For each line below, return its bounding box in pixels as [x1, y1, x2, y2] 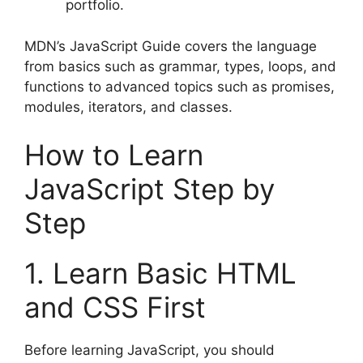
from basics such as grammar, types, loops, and [24, 58, 336, 75]
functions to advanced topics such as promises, [24, 78, 335, 95]
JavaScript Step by [24, 172, 275, 207]
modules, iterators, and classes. [24, 98, 233, 115]
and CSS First [24, 290, 206, 325]
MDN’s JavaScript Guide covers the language [24, 37, 317, 54]
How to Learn [24, 138, 203, 173]
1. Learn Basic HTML [24, 256, 297, 291]
